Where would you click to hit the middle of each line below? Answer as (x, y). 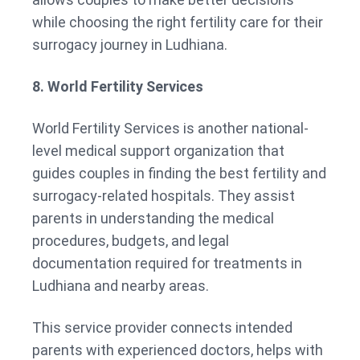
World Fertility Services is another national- (170, 129)
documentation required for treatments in (167, 264)
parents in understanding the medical (153, 219)
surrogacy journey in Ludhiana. (130, 45)
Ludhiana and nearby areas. (121, 286)
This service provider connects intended (162, 328)
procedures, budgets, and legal (131, 241)
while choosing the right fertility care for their (178, 22)
